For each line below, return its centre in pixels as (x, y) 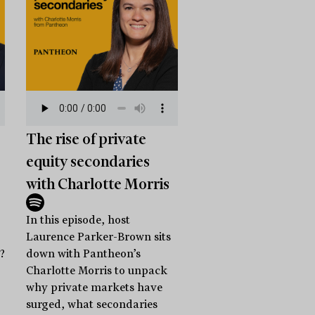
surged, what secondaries (92, 304)
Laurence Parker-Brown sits (99, 237)
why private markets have (95, 287)
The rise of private (86, 139)
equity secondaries (88, 161)
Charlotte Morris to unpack (97, 270)
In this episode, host (78, 220)
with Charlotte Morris (98, 184)
